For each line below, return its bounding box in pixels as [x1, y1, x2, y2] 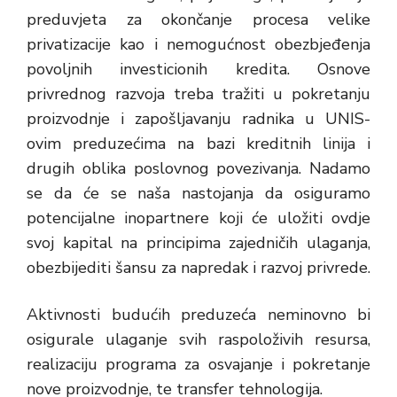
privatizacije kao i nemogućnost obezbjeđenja [27, 34, 370, 55]
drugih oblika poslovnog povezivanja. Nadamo [27, 158, 370, 179]
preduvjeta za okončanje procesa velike [27, 9, 370, 30]
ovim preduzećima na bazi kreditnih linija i [27, 133, 370, 154]
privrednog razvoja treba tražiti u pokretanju [27, 83, 370, 105]
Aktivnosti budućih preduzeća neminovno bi [27, 304, 370, 325]
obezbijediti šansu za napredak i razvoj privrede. [27, 257, 370, 278]
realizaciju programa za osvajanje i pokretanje [27, 354, 370, 375]
